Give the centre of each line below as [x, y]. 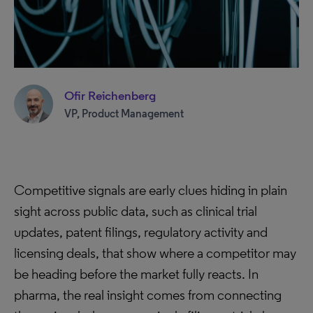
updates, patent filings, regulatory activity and [141, 232]
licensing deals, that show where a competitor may [155, 253]
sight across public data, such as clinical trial [136, 211]
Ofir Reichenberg [110, 95]
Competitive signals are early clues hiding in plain [151, 190]
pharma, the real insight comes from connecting [148, 295]
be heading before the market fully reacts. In [136, 274]
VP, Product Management [124, 113]
